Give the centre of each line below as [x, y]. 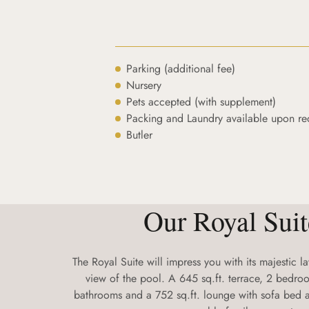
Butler [140, 135]
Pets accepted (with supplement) [201, 102]
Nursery [144, 85]
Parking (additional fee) [181, 69]
